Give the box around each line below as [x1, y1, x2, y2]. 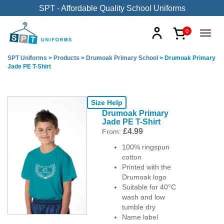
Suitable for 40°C [121, 183, 176, 191]
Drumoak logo [121, 173, 166, 181]
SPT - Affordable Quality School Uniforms [38, 4, 185, 12]
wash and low [121, 193, 165, 201]
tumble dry [121, 203, 155, 211]
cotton [121, 153, 141, 161]
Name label [121, 213, 158, 221]
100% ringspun [121, 143, 169, 151]
